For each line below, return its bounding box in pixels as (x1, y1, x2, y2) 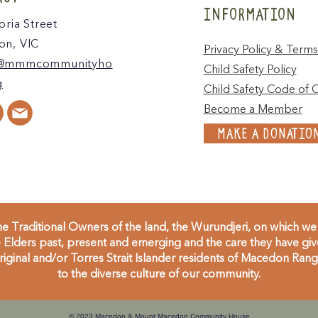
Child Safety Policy (203, 64, 297, 76)
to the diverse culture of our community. (57, 268, 261, 280)
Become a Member (203, 104, 302, 116)
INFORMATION (203, 4, 295, 23)
